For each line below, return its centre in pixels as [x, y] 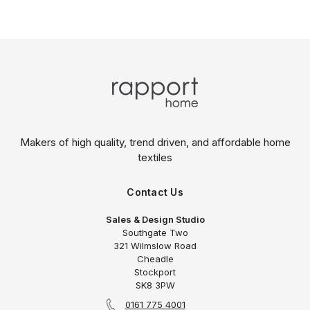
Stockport [155, 272]
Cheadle [155, 258]
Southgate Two [155, 232]
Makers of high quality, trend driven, [106, 142]
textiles [155, 157]
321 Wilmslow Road [155, 245]
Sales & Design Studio [155, 219]
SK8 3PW [155, 285]
